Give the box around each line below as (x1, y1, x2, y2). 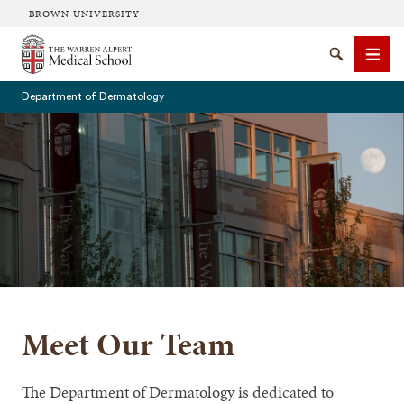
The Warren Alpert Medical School (21, 33, 221, 49)
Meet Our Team (22, 321, 235, 367)
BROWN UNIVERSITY (29, 7, 141, 21)
